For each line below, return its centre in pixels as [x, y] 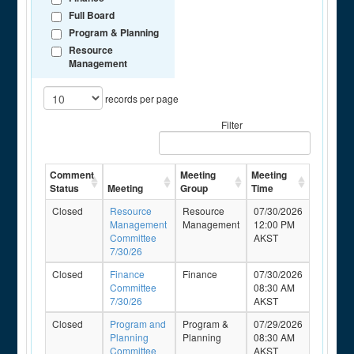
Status [64, 188]
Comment [72, 175]
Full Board [92, 15]
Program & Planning [114, 32]
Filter [232, 124]
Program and [137, 324]
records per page [141, 98]
